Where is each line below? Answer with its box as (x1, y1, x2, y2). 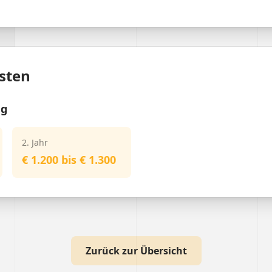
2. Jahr (22, 137, 48, 148)
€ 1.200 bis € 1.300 (22, 152, 116, 167)
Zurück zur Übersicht (85, 244, 187, 257)
